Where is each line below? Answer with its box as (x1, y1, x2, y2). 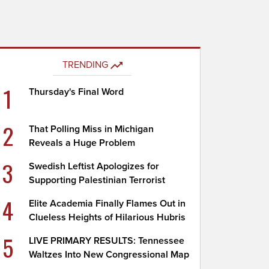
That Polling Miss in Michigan (29, 123, 154, 135)
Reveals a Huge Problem (29, 137, 136, 149)
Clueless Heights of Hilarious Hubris (29, 211, 186, 223)
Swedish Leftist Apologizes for (29, 160, 160, 172)
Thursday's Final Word (29, 86, 124, 98)
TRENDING (62, 59, 108, 71)
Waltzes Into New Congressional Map (29, 249, 190, 261)
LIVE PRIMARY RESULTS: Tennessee (29, 235, 185, 247)
